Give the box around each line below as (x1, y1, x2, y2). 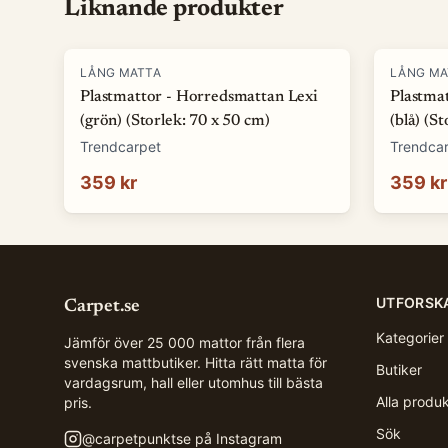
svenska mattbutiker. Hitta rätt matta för (64, 354, 327, 371)
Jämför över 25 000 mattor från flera (64, 334, 305, 351)
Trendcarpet (80, 138, 161, 155)
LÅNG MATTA (80, 65, 161, 80)
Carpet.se (64, 298, 140, 316)
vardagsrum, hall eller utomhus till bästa (64, 374, 323, 391)
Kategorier (376, 329, 444, 346)
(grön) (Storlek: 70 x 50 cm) (80, 113, 270, 129)
